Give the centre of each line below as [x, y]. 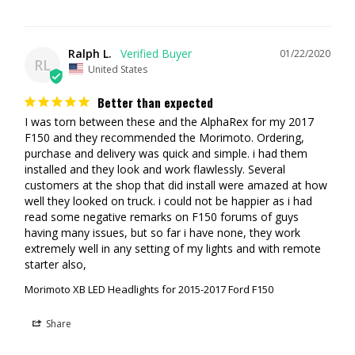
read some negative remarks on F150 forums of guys [162, 216]
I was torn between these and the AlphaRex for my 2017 [169, 121]
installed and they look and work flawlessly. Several [155, 169]
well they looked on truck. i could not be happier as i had [168, 200]
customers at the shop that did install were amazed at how [176, 185]
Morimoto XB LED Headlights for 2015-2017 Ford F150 [149, 289]
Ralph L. [90, 54]
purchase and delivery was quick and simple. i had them [166, 153]
